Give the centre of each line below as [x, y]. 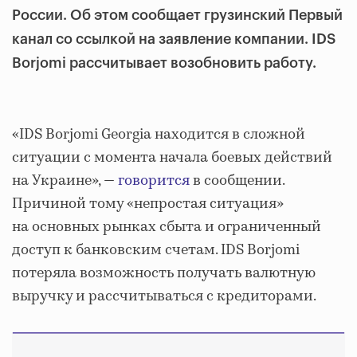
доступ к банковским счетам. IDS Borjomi [156, 250]
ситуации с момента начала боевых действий [172, 158]
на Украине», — [65, 181]
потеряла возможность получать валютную [164, 273]
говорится [154, 181]
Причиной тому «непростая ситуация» [148, 204]
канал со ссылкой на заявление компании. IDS [174, 39]
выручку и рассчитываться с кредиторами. [164, 296]
